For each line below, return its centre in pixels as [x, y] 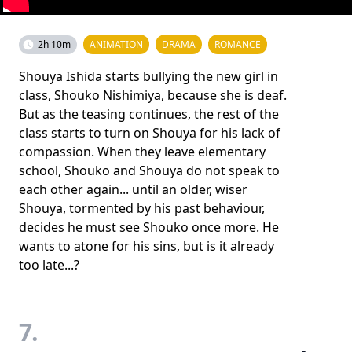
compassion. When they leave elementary [142, 151]
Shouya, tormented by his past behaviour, [142, 208]
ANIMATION [116, 44]
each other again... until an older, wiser [133, 189]
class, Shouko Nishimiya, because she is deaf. [153, 95]
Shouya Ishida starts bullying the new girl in [148, 76]
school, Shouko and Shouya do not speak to [149, 170]
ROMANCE [238, 44]
